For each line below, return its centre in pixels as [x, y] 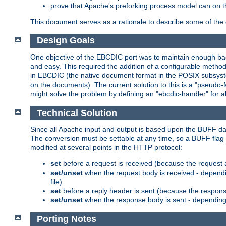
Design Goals [67, 41]
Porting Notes [68, 219]
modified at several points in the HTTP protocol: [106, 148]
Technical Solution [78, 113]
